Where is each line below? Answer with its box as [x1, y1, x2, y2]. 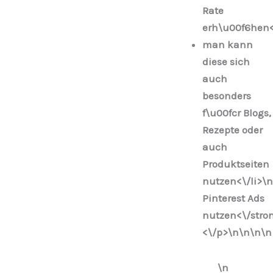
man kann [202, 38, 253, 51]
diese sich [202, 55, 250, 68]
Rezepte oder [202, 124, 263, 136]
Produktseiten [202, 158, 269, 171]
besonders [202, 90, 251, 102]
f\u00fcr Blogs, [202, 107, 271, 119]
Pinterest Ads [202, 192, 264, 205]
